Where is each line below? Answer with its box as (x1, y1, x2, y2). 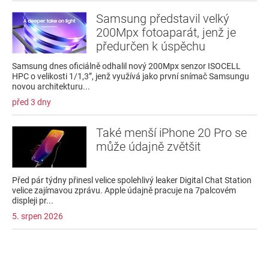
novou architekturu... (12, 82, 90, 92)
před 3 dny (12, 97, 51, 107)
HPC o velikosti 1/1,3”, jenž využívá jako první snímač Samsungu (12, 71, 249, 82)
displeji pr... (12, 196, 53, 206)
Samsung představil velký (96, 11, 229, 26)
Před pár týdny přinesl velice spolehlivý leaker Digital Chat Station (12, 175, 252, 186)
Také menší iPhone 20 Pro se (96, 125, 247, 141)
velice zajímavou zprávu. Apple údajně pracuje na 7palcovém (12, 186, 236, 196)
